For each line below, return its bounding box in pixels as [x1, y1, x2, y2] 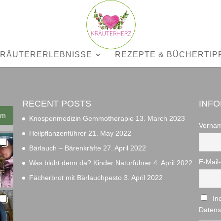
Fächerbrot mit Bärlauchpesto [29, 173, 122, 182]
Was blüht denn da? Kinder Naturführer [29, 158, 151, 167]
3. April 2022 [123, 173, 163, 182]
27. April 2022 [103, 144, 146, 152]
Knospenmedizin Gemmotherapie [29, 114, 134, 122]
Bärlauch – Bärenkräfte [29, 144, 101, 152]
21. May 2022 [88, 129, 131, 137]
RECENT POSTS [22, 98, 91, 109]
